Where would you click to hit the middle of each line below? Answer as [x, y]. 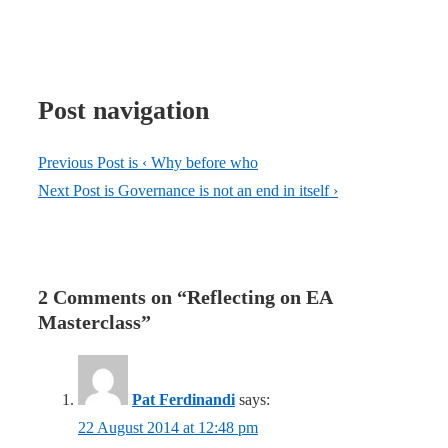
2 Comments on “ [112, 297]
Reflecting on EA [259, 297]
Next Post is [78, 191]
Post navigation [123, 111]
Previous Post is [90, 163]
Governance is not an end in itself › [228, 191]
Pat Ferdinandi [183, 400]
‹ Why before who [200, 163]
